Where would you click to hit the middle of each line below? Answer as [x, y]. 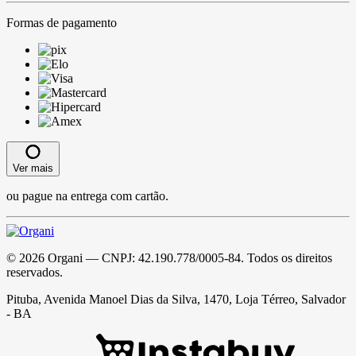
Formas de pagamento [62, 22]
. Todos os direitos [286, 257]
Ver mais [33, 168]
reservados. [35, 272]
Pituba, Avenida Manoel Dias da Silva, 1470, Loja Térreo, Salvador [176, 299]
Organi [65, 257]
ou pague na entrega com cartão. [87, 195]
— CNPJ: [110, 257]
